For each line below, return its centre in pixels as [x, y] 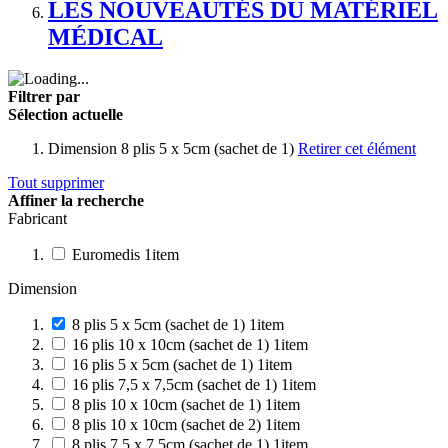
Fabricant [37, 219]
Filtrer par [44, 97]
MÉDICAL [105, 36]
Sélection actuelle [65, 115]
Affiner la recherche [76, 201]
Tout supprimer [56, 183]
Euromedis [108, 255]
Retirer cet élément [357, 149]
